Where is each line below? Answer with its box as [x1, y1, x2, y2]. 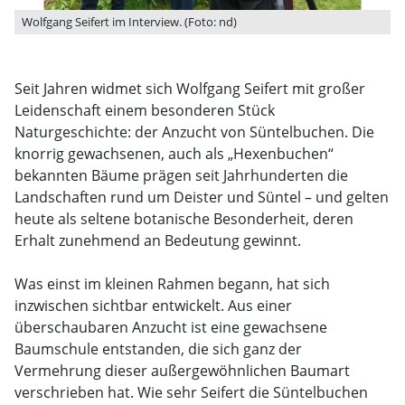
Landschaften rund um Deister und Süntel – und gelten [14, 187, 389, 207]
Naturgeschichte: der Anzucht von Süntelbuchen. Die [14, 122, 374, 142]
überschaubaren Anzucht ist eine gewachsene [14, 317, 327, 337]
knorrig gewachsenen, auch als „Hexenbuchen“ [14, 144, 334, 164]
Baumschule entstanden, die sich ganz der [14, 339, 302, 359]
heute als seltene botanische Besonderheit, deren [14, 209, 353, 229]
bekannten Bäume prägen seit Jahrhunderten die [14, 165, 348, 185]
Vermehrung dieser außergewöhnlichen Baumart [14, 361, 350, 381]
